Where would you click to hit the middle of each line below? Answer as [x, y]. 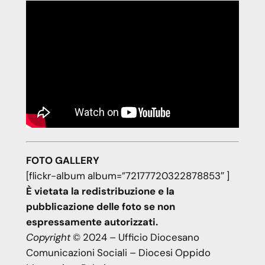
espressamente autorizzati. [92, 222]
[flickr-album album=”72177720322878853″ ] [127, 176]
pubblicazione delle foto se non [100, 207]
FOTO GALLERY [62, 161]
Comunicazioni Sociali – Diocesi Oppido [118, 253]
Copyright [48, 237]
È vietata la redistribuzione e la [100, 191]
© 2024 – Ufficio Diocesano [135, 237]
